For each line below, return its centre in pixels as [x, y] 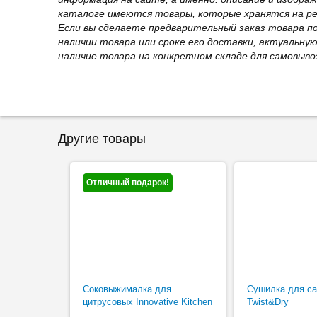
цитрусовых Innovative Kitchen [148, 302]
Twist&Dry [267, 302]
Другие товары [102, 139]
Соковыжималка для [127, 289]
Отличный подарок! [128, 183]
